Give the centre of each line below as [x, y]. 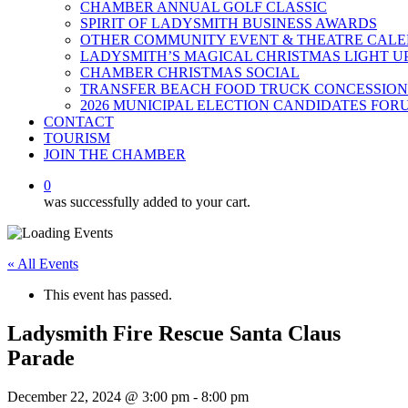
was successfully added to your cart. [147, 202]
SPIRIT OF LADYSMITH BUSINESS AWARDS [229, 23]
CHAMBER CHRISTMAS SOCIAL [190, 72]
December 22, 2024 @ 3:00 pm [98, 396]
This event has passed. [108, 295]
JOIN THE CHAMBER [115, 154]
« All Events [43, 264]
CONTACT [79, 122]
